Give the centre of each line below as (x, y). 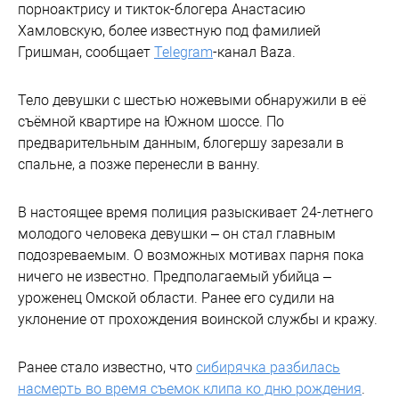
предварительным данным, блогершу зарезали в (181, 143)
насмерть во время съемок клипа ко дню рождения (190, 389)
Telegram (183, 52)
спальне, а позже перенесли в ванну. (139, 164)
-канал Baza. (254, 52)
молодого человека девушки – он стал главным (177, 234)
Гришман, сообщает (86, 52)
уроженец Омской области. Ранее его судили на (176, 298)
